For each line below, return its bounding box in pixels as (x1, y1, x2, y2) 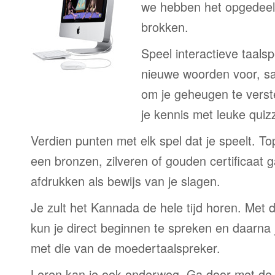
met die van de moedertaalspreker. (31, 239, 220, 257)
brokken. (141, 18, 188, 36)
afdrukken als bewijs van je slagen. (31, 172, 220, 190)
